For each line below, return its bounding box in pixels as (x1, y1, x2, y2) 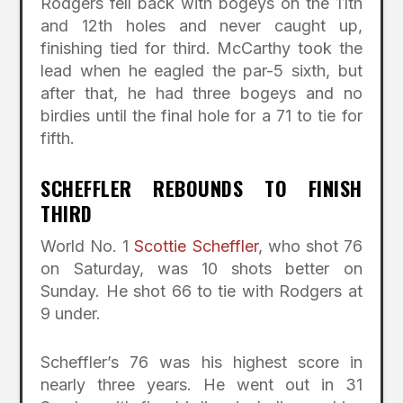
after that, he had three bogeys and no (40, 83, 363, 103)
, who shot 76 (257, 236, 363, 255)
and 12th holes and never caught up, (40, 15, 363, 35)
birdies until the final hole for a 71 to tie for (40, 105, 363, 125)
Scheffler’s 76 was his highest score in (40, 352, 363, 372)
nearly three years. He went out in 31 (40, 374, 363, 394)
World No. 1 (40, 236, 135, 255)
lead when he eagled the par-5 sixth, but (40, 60, 363, 80)
